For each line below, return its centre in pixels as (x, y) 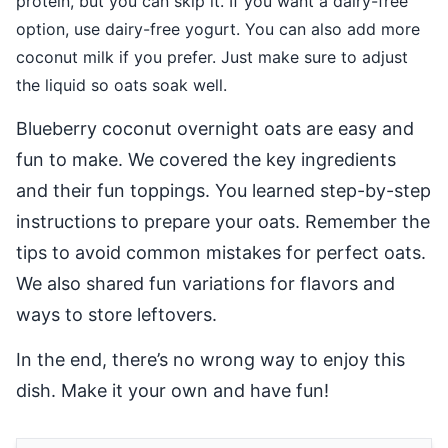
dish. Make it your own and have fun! (172, 391)
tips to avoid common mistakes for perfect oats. (221, 253)
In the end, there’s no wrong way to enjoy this (210, 360)
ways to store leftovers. (116, 315)
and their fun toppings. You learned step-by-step (223, 191)
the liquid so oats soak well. (121, 85)
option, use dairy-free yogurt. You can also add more (218, 29)
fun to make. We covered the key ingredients (206, 160)
